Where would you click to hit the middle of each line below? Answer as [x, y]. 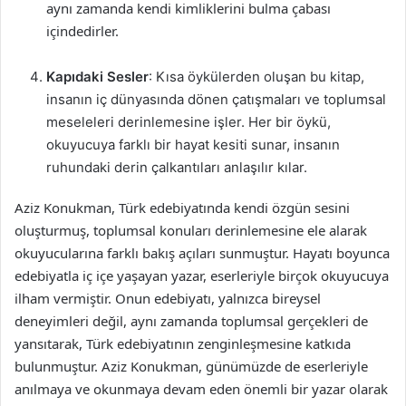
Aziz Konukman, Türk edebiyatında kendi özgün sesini [182, 208]
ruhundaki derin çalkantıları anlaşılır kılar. [177, 167]
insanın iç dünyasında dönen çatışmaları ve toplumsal [216, 99]
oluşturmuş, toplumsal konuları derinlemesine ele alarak [191, 230]
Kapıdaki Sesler [97, 77]
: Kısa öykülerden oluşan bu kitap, [256, 77]
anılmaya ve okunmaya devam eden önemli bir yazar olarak [201, 389]
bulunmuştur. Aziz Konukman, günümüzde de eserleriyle [191, 366]
